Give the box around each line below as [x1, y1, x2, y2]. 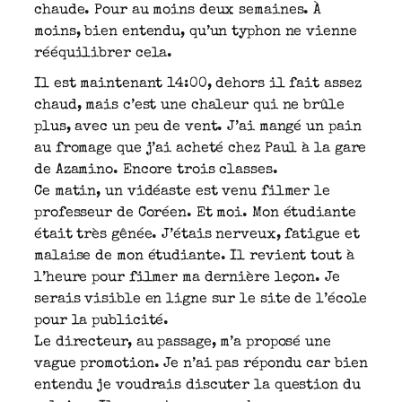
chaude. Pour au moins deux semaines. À [34, 3, 322, 18]
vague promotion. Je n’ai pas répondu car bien [34, 356, 368, 371]
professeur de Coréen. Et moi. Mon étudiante [34, 205, 356, 221]
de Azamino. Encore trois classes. [34, 162, 278, 178]
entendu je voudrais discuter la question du [34, 378, 361, 393]
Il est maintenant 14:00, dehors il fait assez [34, 76, 362, 92]
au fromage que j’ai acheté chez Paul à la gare [34, 141, 367, 156]
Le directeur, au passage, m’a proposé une [34, 335, 331, 350]
